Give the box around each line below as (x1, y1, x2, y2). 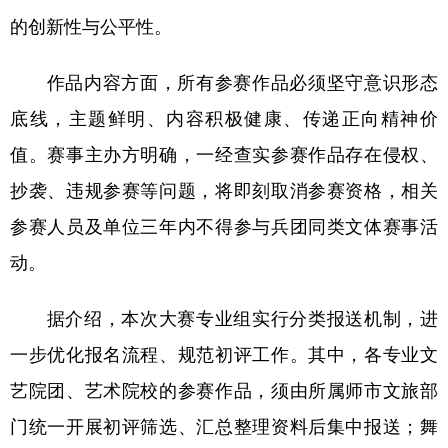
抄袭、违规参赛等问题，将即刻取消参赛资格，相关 (10, 176, 438, 202)
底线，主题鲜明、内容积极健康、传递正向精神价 (10, 104, 438, 130)
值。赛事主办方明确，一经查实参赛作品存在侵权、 (10, 140, 438, 166)
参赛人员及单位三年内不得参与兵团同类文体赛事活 (10, 212, 438, 238)
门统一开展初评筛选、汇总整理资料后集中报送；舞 (10, 412, 438, 438)
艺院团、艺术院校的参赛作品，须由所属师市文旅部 (10, 376, 438, 402)
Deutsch (42, 33, 91, 52)
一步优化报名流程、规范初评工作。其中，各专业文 (10, 340, 438, 366)
